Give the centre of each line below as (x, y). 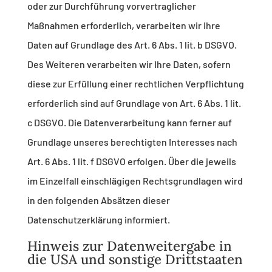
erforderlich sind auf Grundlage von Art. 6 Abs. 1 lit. (134, 103)
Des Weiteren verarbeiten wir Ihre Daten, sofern (129, 64)
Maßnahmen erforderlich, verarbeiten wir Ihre (124, 25)
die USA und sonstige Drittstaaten (135, 260)
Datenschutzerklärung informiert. (98, 220)
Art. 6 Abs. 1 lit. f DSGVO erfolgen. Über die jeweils (131, 161)
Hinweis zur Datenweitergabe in (129, 246)
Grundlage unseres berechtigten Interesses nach (132, 142)
